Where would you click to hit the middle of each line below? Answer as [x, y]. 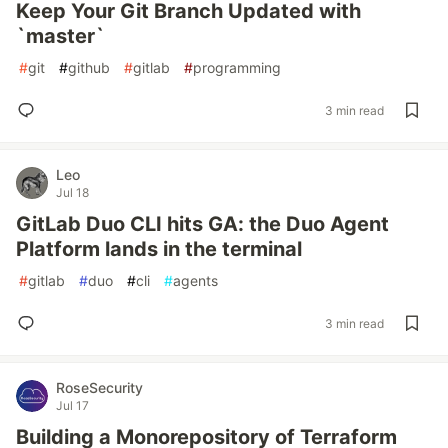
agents [195, 280]
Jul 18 [72, 192]
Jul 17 [72, 405]
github [89, 67]
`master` [60, 36]
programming [237, 67]
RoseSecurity [99, 387]
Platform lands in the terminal [159, 249]
